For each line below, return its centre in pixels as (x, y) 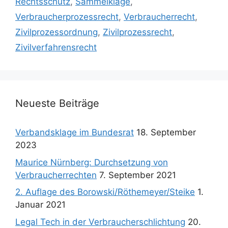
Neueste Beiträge (57, 104)
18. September (166, 133)
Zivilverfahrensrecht (56, 48)
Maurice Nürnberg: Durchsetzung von (92, 162)
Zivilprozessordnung (56, 32)
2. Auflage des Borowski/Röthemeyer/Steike (105, 192)
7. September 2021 (138, 175)
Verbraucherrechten (56, 175)
